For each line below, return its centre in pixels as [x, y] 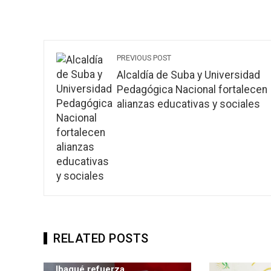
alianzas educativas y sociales [188, 104]
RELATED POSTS [101, 238]
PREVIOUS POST [144, 57]
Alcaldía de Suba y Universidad [188, 75]
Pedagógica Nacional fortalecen [192, 89]
